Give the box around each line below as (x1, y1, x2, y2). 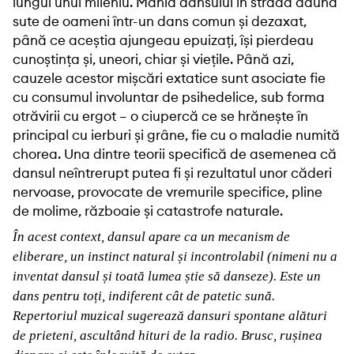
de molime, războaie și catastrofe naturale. (13, 202, 283, 220)
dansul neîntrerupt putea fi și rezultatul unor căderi (13, 164, 332, 183)
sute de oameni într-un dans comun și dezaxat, (13, 13, 307, 31)
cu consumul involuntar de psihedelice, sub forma (13, 88, 325, 107)
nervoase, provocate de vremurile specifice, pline (13, 183, 322, 201)
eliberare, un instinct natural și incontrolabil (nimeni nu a (13, 249, 337, 265)
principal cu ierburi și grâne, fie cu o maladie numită (13, 126, 340, 145)
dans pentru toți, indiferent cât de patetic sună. (13, 288, 275, 304)
